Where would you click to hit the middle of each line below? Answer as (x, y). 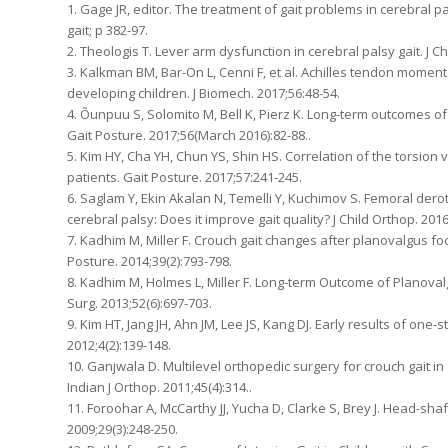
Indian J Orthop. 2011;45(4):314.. (159, 386)
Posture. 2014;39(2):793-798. (149, 260)
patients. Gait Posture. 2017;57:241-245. (184, 176)
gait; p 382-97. (107, 29)
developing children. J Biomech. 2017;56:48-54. (203, 92)
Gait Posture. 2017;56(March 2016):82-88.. (189, 134)
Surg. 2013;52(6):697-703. (139, 302)
